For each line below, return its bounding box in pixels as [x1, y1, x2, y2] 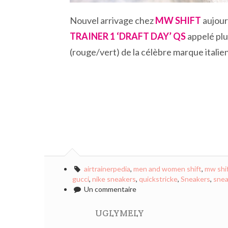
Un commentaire [82, 185, 136, 193]
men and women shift [133, 164, 202, 173]
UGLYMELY [95, 208, 144, 219]
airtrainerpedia [83, 164, 130, 173]
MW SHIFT [155, 15, 201, 26]
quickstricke [139, 175, 178, 183]
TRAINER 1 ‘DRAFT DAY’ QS [70, 31, 186, 42]
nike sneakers [92, 175, 136, 183]
